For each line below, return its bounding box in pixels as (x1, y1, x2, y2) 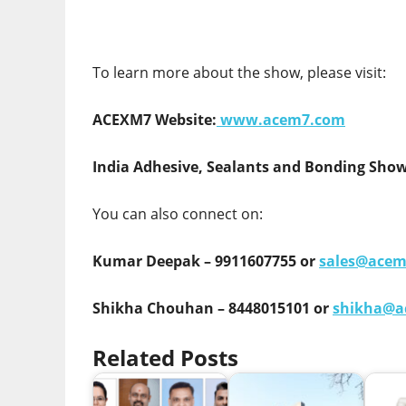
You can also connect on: (92, 204, 263, 225)
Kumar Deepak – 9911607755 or (92, 251, 319, 272)
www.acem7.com (220, 110, 345, 130)
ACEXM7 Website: (92, 110, 217, 130)
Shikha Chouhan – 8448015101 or (92, 298, 333, 319)
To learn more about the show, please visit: (92, 63, 386, 83)
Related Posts (92, 343, 238, 373)
